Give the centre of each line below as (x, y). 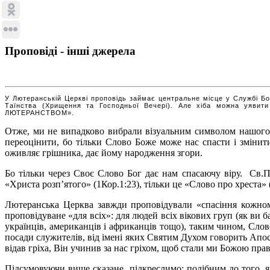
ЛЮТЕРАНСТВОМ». (39, 112)
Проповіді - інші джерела (70, 51)
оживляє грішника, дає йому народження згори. (104, 152)
